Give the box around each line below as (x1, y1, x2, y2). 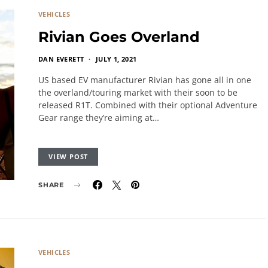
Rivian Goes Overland (38, 28, 200, 45)
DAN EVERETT (38, 54, 84, 63)
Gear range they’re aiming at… (38, 112, 159, 123)
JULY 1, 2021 (95, 54, 137, 63)
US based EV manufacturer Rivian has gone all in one (38, 74, 251, 86)
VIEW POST (48, 152, 89, 161)
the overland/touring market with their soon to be (38, 87, 237, 98)
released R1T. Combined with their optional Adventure (38, 99, 257, 111)
